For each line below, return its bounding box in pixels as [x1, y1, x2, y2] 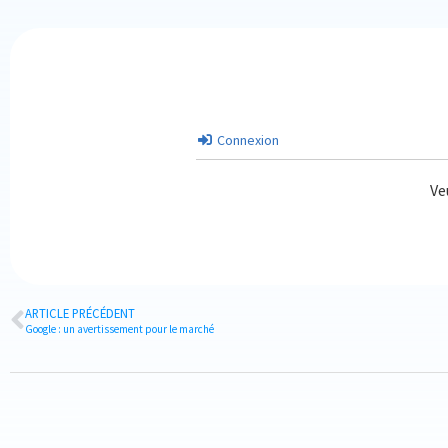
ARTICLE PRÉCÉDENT [25, 305, 135, 321]
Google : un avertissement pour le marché [25, 322, 214, 336]
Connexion [214, 131, 279, 149]
